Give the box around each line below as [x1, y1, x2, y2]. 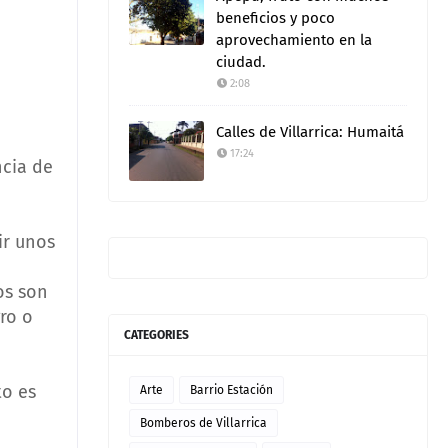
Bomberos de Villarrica [140, 416, 267, 430]
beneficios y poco [216, 9, 335, 27]
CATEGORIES [124, 328, 189, 342]
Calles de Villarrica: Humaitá [216, 123, 404, 141]
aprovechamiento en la [216, 31, 372, 49]
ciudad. [216, 53, 266, 71]
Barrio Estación [190, 383, 273, 397]
